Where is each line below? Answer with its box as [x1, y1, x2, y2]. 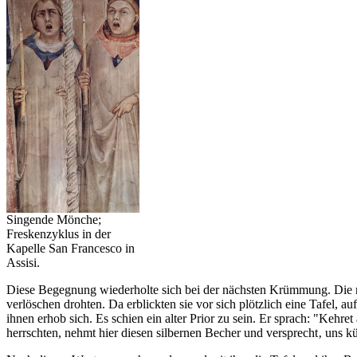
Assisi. [6, 255, 40, 269]
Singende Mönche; [6, 212, 101, 226]
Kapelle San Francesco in [6, 241, 135, 255]
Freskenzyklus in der [6, 226, 111, 241]
